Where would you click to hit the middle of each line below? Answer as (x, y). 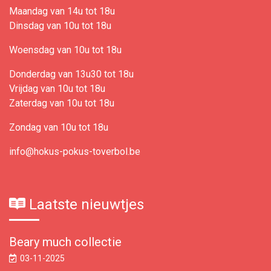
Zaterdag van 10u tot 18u (62, 103)
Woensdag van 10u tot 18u (65, 50)
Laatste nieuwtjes (85, 204)
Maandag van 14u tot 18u (62, 11)
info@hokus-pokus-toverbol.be (75, 152)
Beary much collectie (65, 242)
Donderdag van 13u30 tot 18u (71, 74)
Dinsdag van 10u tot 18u (60, 26)
